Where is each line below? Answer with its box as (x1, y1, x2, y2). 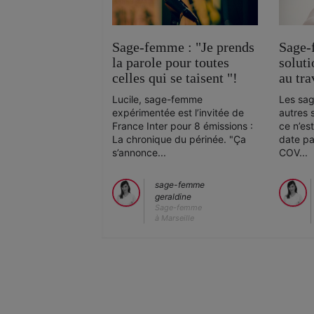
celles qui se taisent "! (112, 69, 238, 86)
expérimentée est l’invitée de (112, 106, 244, 118)
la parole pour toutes (112, 54, 229, 70)
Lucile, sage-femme (112, 93, 203, 105)
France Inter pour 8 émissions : (112, 119, 253, 132)
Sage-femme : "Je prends (112, 39, 254, 55)
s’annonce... (112, 146, 166, 158)
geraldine (155, 191, 191, 202)
